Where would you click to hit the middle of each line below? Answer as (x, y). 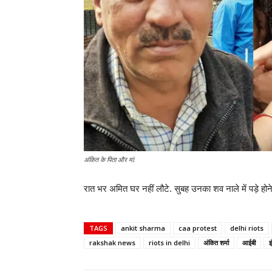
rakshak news (112, 243)
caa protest (198, 228)
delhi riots (247, 228)
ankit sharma (143, 228)
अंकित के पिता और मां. (110, 160)
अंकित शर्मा (216, 243)
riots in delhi (169, 243)
